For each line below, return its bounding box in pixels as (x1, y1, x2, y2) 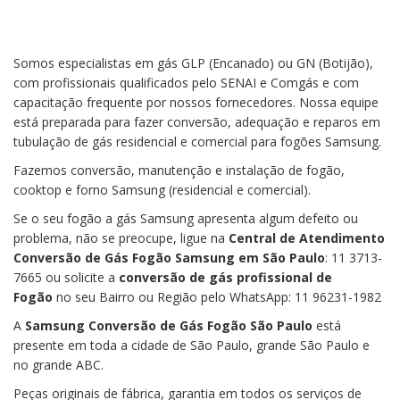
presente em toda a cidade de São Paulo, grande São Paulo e (13, 336, 370, 354)
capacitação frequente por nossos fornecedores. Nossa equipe (13, 93, 379, 111)
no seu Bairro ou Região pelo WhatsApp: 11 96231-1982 (53, 287, 381, 305)
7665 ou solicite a (13, 268, 119, 286)
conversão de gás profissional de (119, 268, 332, 286)
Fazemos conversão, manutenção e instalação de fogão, (13, 161, 345, 179)
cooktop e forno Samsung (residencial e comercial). (13, 180, 311, 198)
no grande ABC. (13, 355, 104, 373)
